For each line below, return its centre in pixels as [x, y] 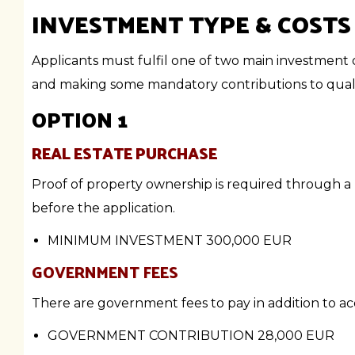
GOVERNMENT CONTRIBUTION [153, 336]
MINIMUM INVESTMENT [127, 240]
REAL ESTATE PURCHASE [124, 153]
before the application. [103, 208]
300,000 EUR [249, 240]
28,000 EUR [296, 336]
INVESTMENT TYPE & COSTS [191, 23]
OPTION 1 [80, 119]
